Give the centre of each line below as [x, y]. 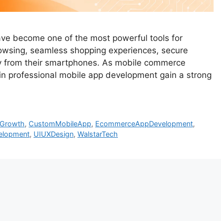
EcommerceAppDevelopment [144, 124]
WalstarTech [98, 134]
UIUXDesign [54, 134]
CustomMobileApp [60, 124]
